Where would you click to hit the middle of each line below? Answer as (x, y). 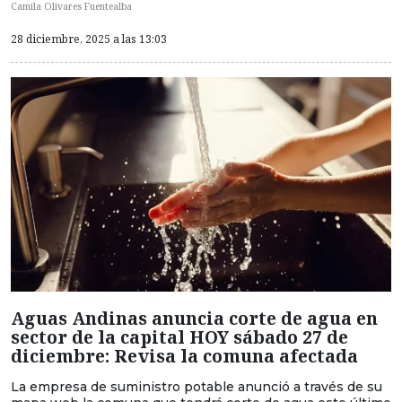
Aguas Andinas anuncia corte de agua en (194, 318)
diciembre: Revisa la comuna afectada (184, 355)
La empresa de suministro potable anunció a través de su (197, 386)
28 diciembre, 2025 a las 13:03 (89, 39)
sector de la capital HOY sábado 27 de (179, 336)
